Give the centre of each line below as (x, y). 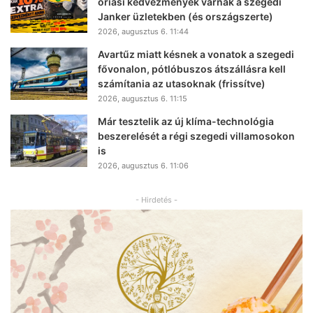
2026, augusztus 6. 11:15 (143, 99)
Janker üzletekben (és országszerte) (185, 17)
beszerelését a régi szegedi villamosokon (196, 136)
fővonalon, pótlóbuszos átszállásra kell (192, 69)
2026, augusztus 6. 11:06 (143, 166)
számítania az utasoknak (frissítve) (182, 84)
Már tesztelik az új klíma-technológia (186, 122)
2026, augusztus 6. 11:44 (143, 32)
